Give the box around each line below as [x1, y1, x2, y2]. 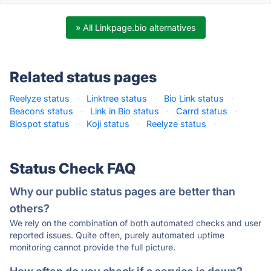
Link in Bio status [90, 106, 159, 116]
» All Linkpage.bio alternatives [75, 22, 196, 33]
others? [10, 202, 50, 215]
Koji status [87, 119, 129, 129]
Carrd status [176, 106, 227, 116]
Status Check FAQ [10, 160, 135, 177]
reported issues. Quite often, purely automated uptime [10, 230, 224, 240]
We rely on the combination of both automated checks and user [10, 218, 261, 228]
